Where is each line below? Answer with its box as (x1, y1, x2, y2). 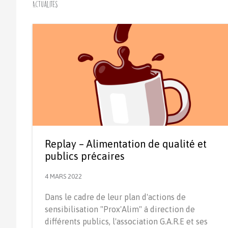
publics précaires (45, 150, 125, 162)
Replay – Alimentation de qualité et (45, 137, 207, 150)
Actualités (33, 1, 58, 8)
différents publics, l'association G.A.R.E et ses (45, 216, 208, 226)
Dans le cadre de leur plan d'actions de (45, 192, 186, 202)
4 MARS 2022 (45, 172, 82, 180)
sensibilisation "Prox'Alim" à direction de (45, 204, 195, 214)
